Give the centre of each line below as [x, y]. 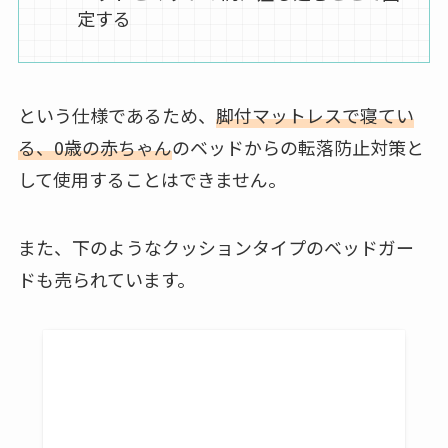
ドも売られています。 [106, 278]
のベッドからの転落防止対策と [297, 146]
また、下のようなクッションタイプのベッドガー [215, 246]
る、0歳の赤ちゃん [94, 146]
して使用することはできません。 [151, 178]
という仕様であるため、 [116, 114]
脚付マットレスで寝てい [314, 114]
